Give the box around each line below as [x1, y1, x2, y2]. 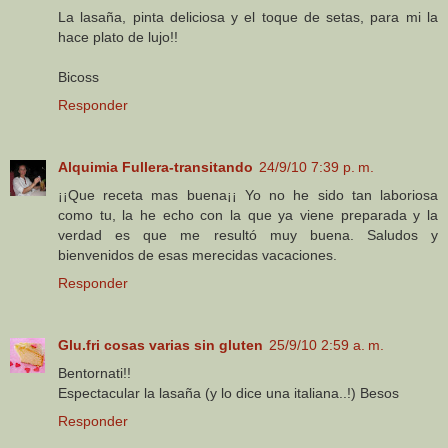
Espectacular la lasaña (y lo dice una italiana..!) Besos [58, 385, 399, 402]
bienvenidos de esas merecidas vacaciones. [58, 247, 337, 264]
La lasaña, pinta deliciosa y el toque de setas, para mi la [58, 9, 438, 26]
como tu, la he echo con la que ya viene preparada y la [58, 207, 438, 224]
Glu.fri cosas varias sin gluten [58, 337, 263, 354]
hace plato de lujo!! [58, 29, 178, 46]
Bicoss [58, 69, 99, 86]
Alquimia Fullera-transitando [58, 159, 253, 176]
